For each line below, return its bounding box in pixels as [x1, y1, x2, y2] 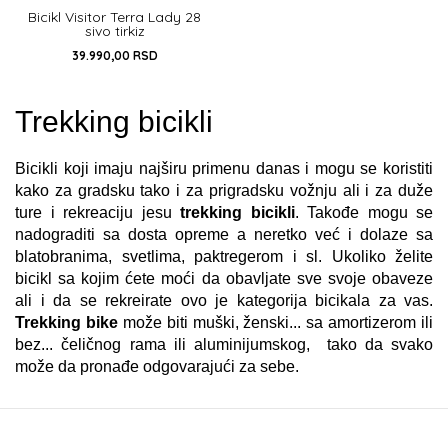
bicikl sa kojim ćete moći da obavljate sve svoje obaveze [15, 270, 433, 287]
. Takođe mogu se [294, 204, 433, 221]
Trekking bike [15, 314, 118, 331]
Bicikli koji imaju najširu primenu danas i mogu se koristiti [15, 160, 433, 177]
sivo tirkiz [84, 22, 145, 40]
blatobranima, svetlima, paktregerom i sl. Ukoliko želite [15, 248, 433, 265]
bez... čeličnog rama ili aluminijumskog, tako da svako [15, 336, 433, 353]
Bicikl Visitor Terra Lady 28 [28, 8, 201, 26]
